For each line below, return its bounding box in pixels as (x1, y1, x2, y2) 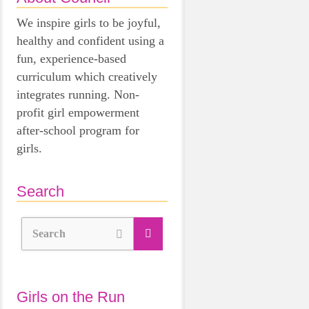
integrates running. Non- (17, 87, 139, 101)
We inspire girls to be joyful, (17, 15, 161, 30)
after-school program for (17, 123, 139, 137)
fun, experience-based (17, 51, 126, 66)
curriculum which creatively (17, 69, 157, 83)
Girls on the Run (17, 288, 125, 306)
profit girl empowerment (17, 105, 139, 119)
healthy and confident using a (17, 33, 164, 48)
